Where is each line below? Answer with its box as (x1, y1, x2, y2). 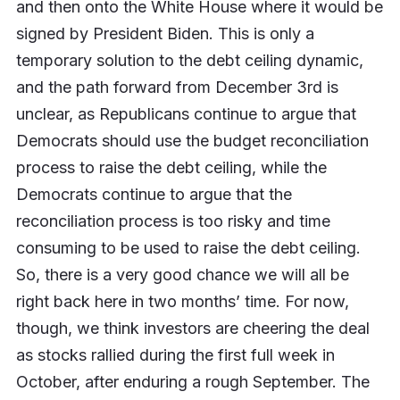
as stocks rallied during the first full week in (15, 346, 335, 365)
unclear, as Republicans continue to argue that (15, 104, 356, 124)
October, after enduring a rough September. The (15, 372, 370, 392)
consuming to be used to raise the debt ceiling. (15, 238, 361, 258)
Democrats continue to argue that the (15, 185, 292, 204)
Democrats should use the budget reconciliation (15, 131, 369, 151)
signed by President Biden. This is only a (15, 24, 314, 44)
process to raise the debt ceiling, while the (15, 158, 327, 178)
